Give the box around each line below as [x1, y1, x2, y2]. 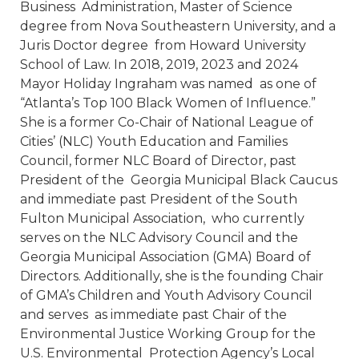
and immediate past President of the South [20, 191, 297, 207]
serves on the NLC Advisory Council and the [20, 229, 298, 245]
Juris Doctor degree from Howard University [20, 37, 306, 53]
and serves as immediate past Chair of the [20, 306, 287, 322]
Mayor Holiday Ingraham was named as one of [20, 75, 317, 91]
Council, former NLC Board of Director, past [20, 152, 296, 168]
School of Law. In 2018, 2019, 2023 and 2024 [20, 56, 298, 72]
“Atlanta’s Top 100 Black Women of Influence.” [20, 95, 316, 111]
